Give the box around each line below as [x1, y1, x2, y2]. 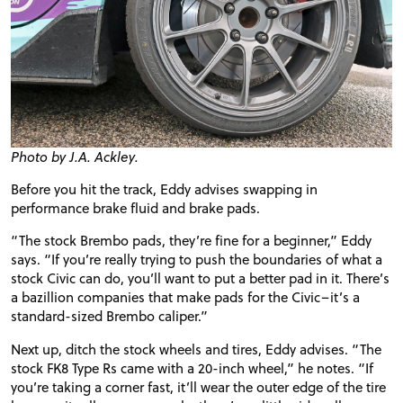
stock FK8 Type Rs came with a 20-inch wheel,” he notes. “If [11, 357, 373, 378]
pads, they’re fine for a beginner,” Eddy [129, 230, 372, 251]
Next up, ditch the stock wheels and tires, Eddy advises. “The [11, 338, 381, 359]
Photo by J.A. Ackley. [11, 147, 139, 167]
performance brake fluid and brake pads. [11, 198, 260, 219]
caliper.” [155, 306, 208, 327]
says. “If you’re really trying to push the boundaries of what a [11, 249, 382, 270]
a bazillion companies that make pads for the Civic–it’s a [11, 287, 360, 308]
